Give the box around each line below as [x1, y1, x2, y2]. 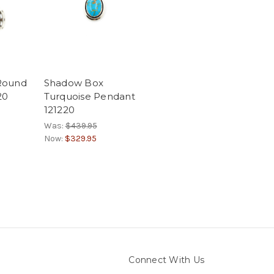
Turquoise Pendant [43, 90, 135, 102]
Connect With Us [128, 254, 204, 265]
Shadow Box [43, 76, 103, 89]
